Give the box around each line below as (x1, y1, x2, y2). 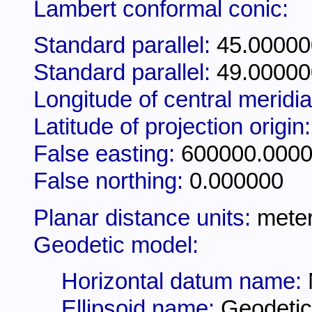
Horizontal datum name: (61, 269, 308, 295)
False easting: (33, 141, 181, 167)
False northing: (33, 169, 189, 194)
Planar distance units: (33, 205, 257, 231)
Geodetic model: (33, 232, 198, 258)
